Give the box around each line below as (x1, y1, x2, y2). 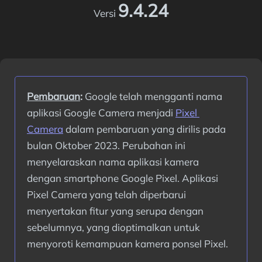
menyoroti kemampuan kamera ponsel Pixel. (27, 237, 228, 250)
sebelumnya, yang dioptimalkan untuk (27, 221, 200, 233)
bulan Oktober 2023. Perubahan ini (27, 139, 185, 151)
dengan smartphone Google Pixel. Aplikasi (27, 172, 218, 184)
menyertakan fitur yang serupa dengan (27, 205, 204, 217)
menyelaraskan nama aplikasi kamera (27, 156, 199, 168)
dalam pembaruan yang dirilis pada (63, 123, 226, 135)
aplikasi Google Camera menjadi (27, 106, 175, 119)
